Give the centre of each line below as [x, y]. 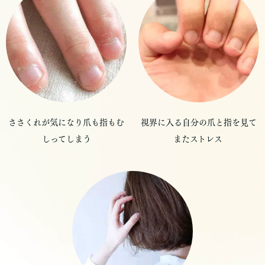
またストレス [199, 139]
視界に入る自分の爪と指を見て [199, 123]
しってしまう [66, 139]
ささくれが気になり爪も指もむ [66, 123]
